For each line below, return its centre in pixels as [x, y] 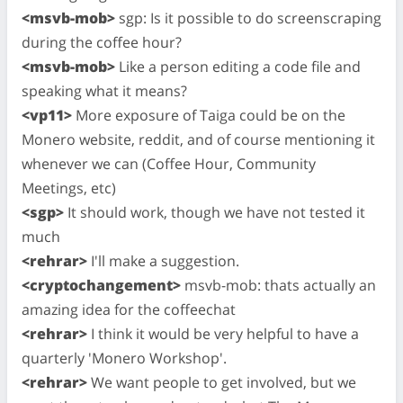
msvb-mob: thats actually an [278, 285]
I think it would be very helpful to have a [223, 333]
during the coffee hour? [102, 42]
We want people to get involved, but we [222, 382]
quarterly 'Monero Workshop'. [124, 358]
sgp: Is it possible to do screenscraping [248, 18]
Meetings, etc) [69, 188]
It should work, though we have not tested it [215, 212]
